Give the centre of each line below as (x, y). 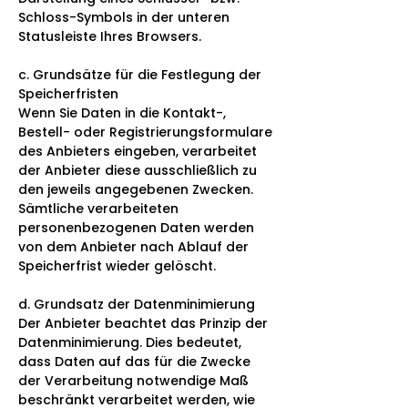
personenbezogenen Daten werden (136, 227)
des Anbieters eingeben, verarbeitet (138, 151)
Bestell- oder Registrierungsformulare (145, 132)
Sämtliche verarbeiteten (98, 208)
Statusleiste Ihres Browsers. (110, 36)
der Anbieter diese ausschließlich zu (138, 170)
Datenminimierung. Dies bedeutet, (130, 342)
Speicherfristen (68, 93)
